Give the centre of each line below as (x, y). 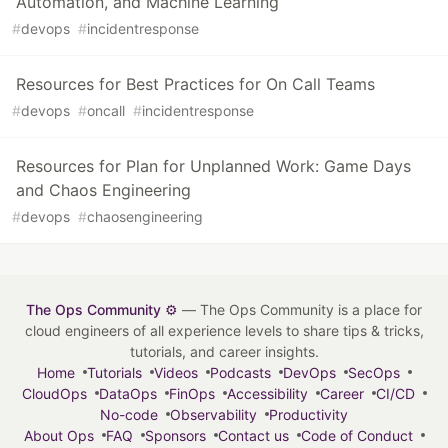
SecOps (373, 372)
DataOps (127, 393)
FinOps (191, 393)
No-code (129, 414)
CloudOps (54, 393)
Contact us (253, 435)
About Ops (58, 435)
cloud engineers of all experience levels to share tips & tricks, (224, 330)
